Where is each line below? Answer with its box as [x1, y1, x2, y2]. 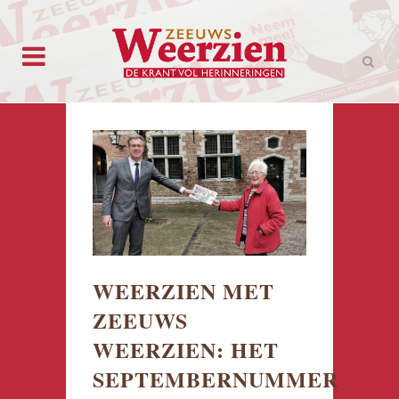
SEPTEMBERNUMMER [93, 362, 338, 395]
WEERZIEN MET [93, 274, 274, 306]
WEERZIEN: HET [93, 333, 279, 365]
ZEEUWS [93, 304, 188, 336]
